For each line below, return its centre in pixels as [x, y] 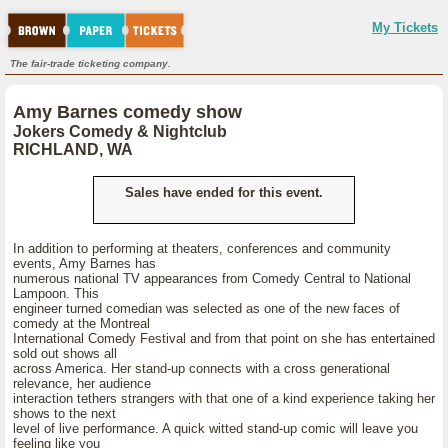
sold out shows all [65, 353]
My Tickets [405, 27]
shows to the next [64, 413]
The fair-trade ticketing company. [90, 63]
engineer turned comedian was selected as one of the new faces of [206, 308]
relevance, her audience [82, 383]
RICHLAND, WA [73, 149]
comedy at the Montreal [81, 323]
